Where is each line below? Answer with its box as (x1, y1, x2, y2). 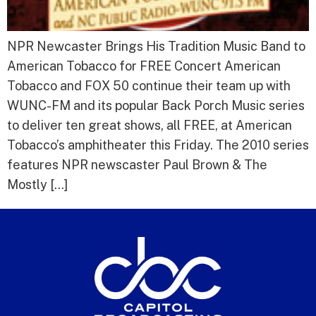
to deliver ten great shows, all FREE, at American (7, 118, 292, 133)
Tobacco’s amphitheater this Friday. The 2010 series (7, 138, 309, 153)
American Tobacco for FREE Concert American (7, 59, 281, 74)
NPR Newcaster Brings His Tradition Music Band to (7, 39, 305, 54)
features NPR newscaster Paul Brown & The (7, 157, 267, 173)
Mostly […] (7, 177, 68, 193)
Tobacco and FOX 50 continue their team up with (7, 78, 291, 94)
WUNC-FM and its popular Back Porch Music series (7, 98, 305, 114)
